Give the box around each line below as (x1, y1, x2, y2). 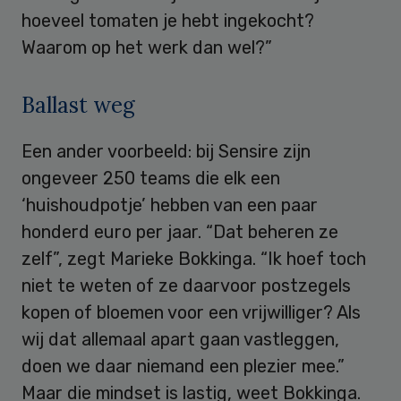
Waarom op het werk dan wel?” (21, 36, 272, 58)
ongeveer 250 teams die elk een (21, 166, 280, 189)
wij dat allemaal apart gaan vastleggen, (21, 328, 339, 350)
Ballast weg (21, 90, 135, 119)
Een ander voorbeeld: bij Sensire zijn (21, 140, 311, 162)
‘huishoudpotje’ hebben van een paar (21, 193, 318, 216)
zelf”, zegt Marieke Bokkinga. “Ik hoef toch (21, 247, 366, 269)
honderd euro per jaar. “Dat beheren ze (21, 220, 338, 243)
